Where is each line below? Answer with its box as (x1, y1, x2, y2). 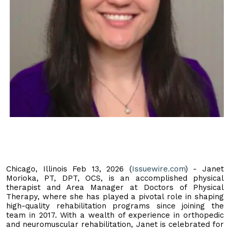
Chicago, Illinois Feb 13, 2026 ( (6, 164, 132, 174)
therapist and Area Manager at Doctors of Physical (6, 182, 224, 192)
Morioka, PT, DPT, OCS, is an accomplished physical (6, 173, 224, 183)
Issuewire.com (131, 164, 185, 174)
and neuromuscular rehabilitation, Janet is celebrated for (6, 219, 224, 229)
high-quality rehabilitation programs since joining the (6, 201, 224, 210)
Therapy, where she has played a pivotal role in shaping (6, 191, 224, 201)
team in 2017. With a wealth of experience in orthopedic (6, 210, 224, 220)
